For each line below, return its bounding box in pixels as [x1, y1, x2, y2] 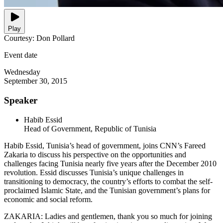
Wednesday [4, 68, 40, 77]
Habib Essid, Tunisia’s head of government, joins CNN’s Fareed [4, 141, 206, 150]
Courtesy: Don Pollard [4, 34, 75, 43]
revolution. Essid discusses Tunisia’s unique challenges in [4, 168, 184, 177]
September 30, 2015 [4, 77, 67, 86]
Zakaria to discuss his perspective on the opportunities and [4, 150, 186, 159]
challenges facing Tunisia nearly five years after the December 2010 [4, 159, 217, 168]
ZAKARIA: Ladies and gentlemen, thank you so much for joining [4, 212, 212, 221]
